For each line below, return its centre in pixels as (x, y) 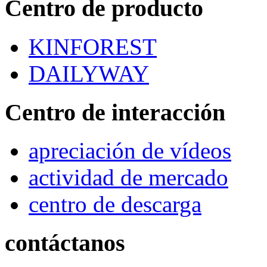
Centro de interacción (115, 112)
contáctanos (65, 243)
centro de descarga (115, 204)
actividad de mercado (128, 178)
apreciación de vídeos (130, 151)
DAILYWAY (89, 73)
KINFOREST (93, 46)
